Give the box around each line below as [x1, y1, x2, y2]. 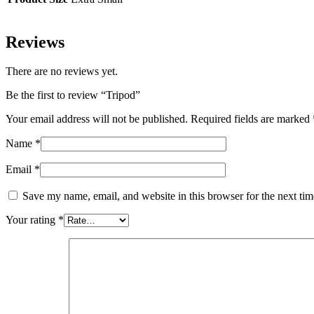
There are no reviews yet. [6, 65, 118, 78]
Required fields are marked [191, 113, 313, 125]
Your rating [6, 214, 58, 226]
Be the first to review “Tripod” [6, 89, 140, 102]
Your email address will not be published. [6, 113, 188, 125]
